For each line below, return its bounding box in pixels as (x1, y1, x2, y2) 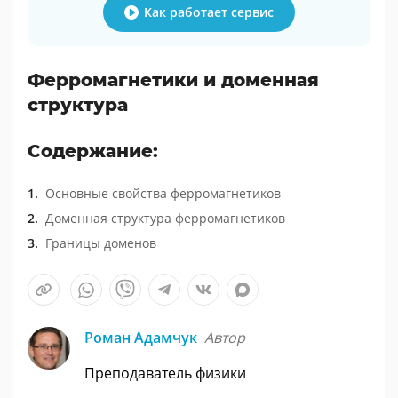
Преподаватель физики (84, 363, 246, 383)
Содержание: (28, 140, 158, 162)
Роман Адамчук (84, 328, 201, 347)
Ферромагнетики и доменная (28, 69, 319, 91)
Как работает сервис (144, 4, 274, 20)
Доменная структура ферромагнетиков (45, 210, 285, 227)
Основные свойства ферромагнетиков (45, 185, 281, 202)
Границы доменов (45, 235, 156, 251)
